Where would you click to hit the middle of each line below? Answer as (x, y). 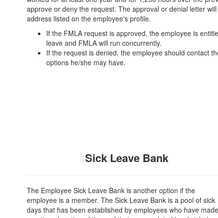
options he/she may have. (86, 62)
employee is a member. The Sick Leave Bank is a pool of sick (121, 200)
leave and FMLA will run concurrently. (104, 43)
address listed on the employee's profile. (89, 18)
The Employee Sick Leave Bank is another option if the (111, 190)
